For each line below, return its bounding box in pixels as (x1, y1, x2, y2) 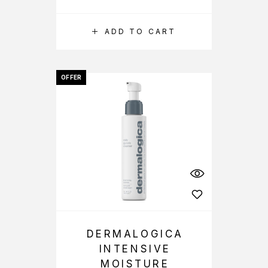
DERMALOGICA (86, 228, 184, 240)
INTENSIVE (99, 243, 171, 255)
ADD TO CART (104, 27, 176, 36)
